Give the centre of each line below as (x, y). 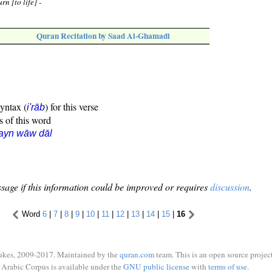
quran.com (137, 254)
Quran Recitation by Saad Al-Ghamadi (103, 36)
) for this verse (72, 107)
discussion (230, 187)
